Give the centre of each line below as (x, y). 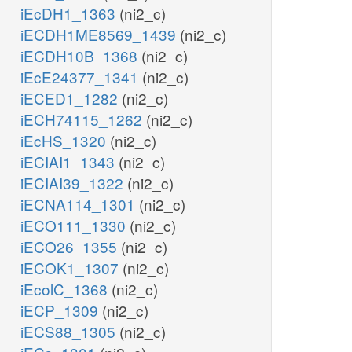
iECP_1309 (61, 310)
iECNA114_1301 (80, 204)
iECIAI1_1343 (70, 162)
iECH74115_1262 (83, 119)
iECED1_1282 (71, 98)
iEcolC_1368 (66, 289)
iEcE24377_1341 (81, 77)
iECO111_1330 (75, 225)
